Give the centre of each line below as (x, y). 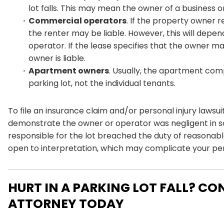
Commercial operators (77, 20)
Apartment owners (69, 70)
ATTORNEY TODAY (66, 203)
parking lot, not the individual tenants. (102, 83)
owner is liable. (57, 58)
